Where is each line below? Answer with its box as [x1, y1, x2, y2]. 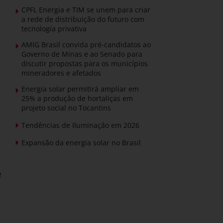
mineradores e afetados [21, 68, 101, 78]
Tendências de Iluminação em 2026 [21, 120, 139, 130]
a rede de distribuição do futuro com [21, 14, 144, 24]
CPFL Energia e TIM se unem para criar [21, 5, 150, 14]
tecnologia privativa [21, 24, 87, 33]
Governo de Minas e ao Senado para [21, 49, 142, 59]
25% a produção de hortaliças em [21, 94, 133, 103]
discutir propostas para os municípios [21, 59, 148, 68]
